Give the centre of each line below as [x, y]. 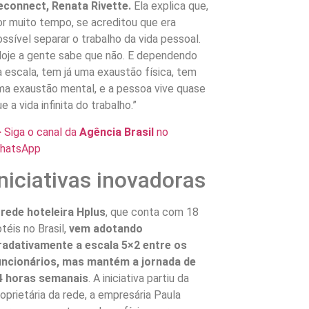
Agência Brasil [118, 132]
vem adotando [106, 228]
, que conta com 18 [152, 212]
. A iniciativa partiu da [139, 278]
